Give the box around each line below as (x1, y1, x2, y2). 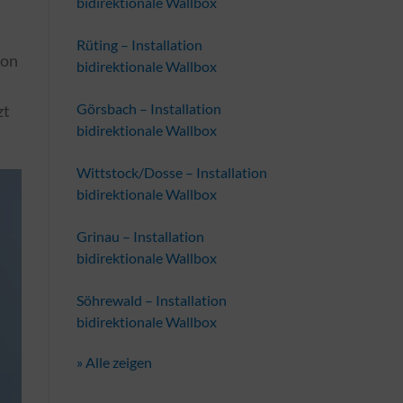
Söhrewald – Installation (76, 291, 227, 309)
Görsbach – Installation (76, 99, 221, 117)
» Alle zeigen (76, 353, 152, 371)
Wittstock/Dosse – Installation (76, 163, 267, 181)
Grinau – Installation (76, 227, 204, 245)
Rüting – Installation (76, 35, 202, 53)
